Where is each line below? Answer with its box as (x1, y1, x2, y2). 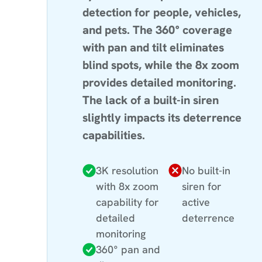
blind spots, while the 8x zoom (82, 57, 239, 73)
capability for (96, 195, 158, 209)
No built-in (182, 163, 231, 177)
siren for (182, 179, 222, 193)
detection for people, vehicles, (82, 4, 241, 20)
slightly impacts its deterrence (82, 109, 242, 125)
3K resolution (96, 163, 158, 177)
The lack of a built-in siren (82, 92, 219, 108)
